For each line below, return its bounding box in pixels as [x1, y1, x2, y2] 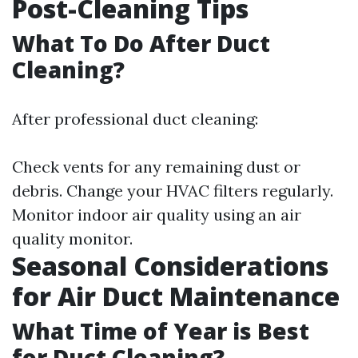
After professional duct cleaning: [12, 109, 258, 129]
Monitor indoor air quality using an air [12, 205, 301, 225]
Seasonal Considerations [12, 249, 328, 283]
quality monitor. [12, 229, 133, 249]
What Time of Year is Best [12, 316, 309, 346]
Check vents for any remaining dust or [12, 157, 300, 177]
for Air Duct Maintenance [12, 279, 340, 313]
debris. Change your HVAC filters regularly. [12, 181, 333, 201]
